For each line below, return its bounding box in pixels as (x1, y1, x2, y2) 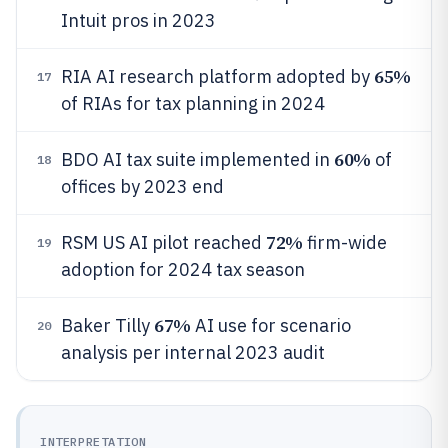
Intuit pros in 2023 (61, 9, 216, 32)
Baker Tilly (61, 314, 154, 337)
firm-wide (302, 231, 387, 254)
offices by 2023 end (61, 175, 224, 198)
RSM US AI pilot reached (61, 231, 266, 254)
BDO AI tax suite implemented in (61, 148, 334, 171)
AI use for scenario (190, 314, 351, 337)
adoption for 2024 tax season (61, 258, 305, 281)
